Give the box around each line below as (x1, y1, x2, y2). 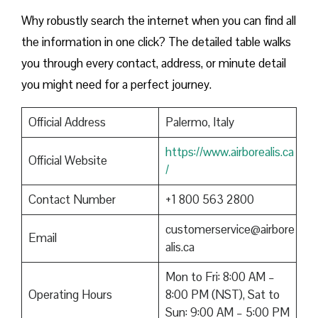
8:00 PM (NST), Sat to (165, 287, 280, 303)
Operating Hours (28, 287, 112, 303)
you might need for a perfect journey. (21, 77, 212, 93)
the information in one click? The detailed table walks (21, 34, 291, 50)
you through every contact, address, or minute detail (21, 55, 286, 72)
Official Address (28, 114, 106, 131)
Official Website (28, 153, 107, 169)
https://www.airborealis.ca (165, 144, 294, 160)
